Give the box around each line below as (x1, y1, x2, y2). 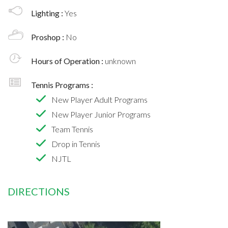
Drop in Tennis (51, 138, 100, 149)
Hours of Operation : (31, 55, 105, 66)
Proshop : (31, 32, 66, 42)
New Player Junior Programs (51, 109, 151, 119)
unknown (105, 55, 136, 66)
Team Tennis (51, 124, 93, 134)
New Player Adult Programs (51, 94, 148, 104)
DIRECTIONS (8, 185, 70, 197)
